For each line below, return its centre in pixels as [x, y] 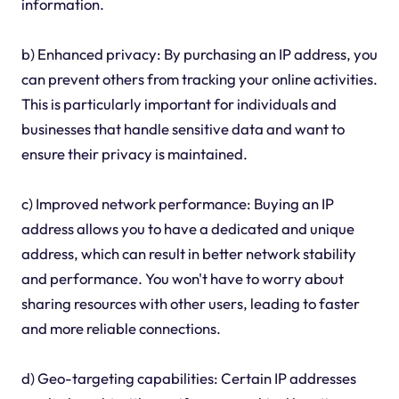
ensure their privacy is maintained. [134, 154]
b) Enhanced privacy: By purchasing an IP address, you [199, 54]
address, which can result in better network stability [188, 254]
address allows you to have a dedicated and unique [187, 229]
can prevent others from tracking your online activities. [199, 79]
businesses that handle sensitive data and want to [183, 129]
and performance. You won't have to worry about [182, 279]
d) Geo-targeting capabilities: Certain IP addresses [188, 379]
